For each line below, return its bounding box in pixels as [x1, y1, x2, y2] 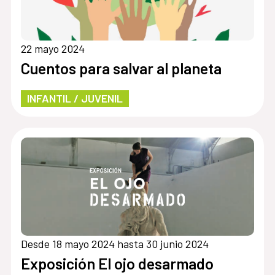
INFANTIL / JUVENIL [26, 91, 123, 105]
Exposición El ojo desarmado [20, 254, 214, 273]
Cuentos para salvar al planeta [20, 58, 222, 77]
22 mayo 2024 [20, 41, 85, 55]
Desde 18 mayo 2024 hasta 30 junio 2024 [20, 236, 209, 250]
